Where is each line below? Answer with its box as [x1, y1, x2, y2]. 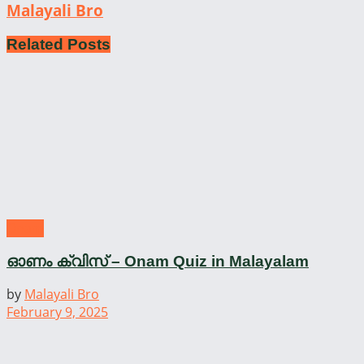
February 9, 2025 [6, 303, 108, 322]
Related [6, 36, 63, 54]
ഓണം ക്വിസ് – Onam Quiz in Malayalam [6, 252, 309, 270]
